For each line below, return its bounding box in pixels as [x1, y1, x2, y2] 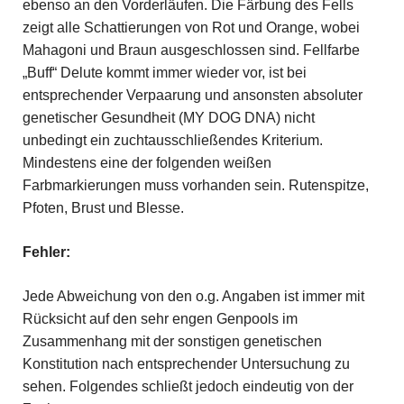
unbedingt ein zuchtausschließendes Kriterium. [22, 132, 323, 148]
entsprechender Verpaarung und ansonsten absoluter [22, 87, 363, 103]
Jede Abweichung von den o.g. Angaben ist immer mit [22, 288, 364, 304]
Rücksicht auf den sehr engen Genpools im [22, 310, 298, 326]
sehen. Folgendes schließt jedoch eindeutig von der [22, 378, 353, 394]
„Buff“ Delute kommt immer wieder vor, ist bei [22, 64, 307, 80]
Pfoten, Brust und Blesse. [22, 199, 184, 216]
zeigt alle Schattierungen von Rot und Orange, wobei [22, 19, 360, 35]
